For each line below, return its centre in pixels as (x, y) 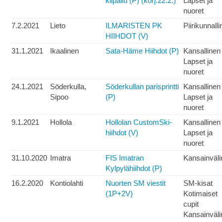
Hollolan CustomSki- (139, 122)
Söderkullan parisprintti (142, 87)
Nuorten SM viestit (136, 183)
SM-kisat (198, 183)
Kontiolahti (67, 183)
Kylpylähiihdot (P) (134, 168)
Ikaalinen (64, 51)
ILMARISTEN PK (134, 26)
